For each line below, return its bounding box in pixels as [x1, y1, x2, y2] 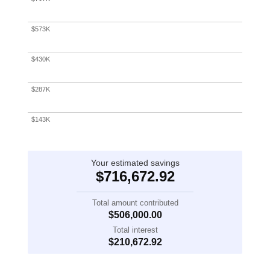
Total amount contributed [92, 198, 178, 208]
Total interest [112, 225, 158, 235]
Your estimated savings [90, 158, 180, 168]
